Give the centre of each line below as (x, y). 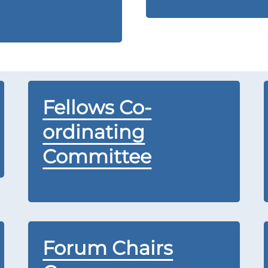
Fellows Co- (97, 107)
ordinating (94, 132)
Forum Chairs (108, 248)
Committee (97, 156)
